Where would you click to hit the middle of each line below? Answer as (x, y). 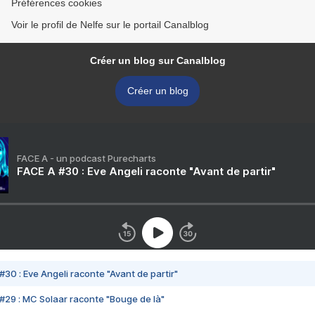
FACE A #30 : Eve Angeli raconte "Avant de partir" (146, 172)
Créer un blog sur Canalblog (157, 61)
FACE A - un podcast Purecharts (86, 159)
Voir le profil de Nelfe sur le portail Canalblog (110, 25)
